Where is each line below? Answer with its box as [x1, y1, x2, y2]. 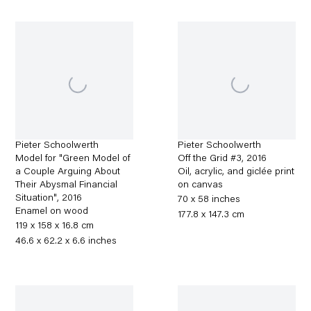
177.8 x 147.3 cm [178, 210, 245, 221]
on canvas [178, 180, 224, 191]
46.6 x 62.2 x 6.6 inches [15, 237, 117, 247]
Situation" [15, 194, 58, 204]
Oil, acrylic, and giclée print [178, 167, 295, 178]
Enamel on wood [15, 207, 89, 217]
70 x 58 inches [178, 195, 241, 205]
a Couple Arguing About [15, 167, 121, 178]
